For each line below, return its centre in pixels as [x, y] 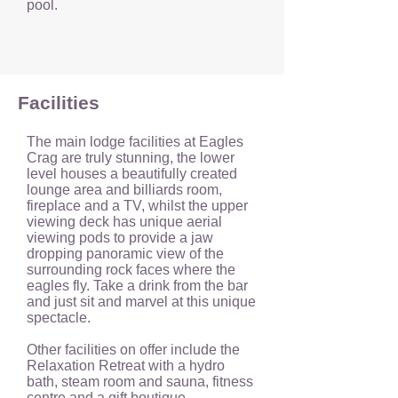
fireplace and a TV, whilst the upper [137, 206]
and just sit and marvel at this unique [141, 302]
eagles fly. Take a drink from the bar [137, 286]
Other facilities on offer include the [133, 350]
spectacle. [59, 318]
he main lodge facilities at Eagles [139, 142]
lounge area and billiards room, [124, 190]
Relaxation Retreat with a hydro [126, 366]
